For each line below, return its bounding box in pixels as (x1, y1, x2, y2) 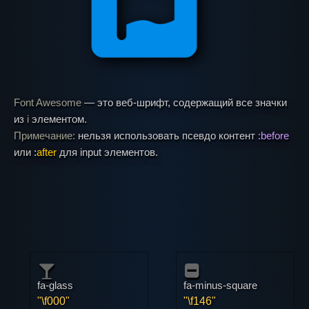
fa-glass (37, 279, 73, 291)
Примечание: (14, 130, 75, 141)
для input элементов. (57, 146, 158, 158)
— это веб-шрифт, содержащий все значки (81, 97, 287, 108)
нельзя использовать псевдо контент (75, 130, 258, 141)
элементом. (29, 113, 87, 125)
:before (258, 130, 289, 141)
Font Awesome (14, 97, 81, 108)
